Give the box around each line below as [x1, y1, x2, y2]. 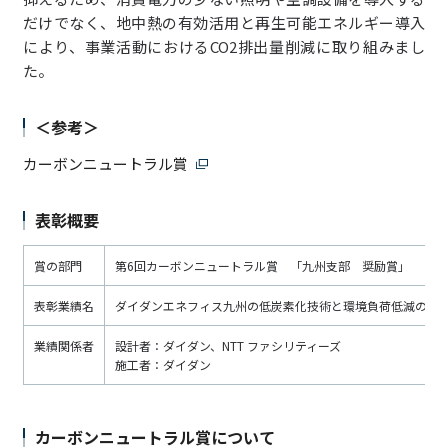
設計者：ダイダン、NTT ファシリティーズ [114, 336, 341, 354]
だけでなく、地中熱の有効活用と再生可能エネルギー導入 [22, 11, 426, 33]
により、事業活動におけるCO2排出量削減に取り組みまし [22, 35, 426, 57]
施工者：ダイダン [114, 355, 211, 373]
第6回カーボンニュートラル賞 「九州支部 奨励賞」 [114, 256, 410, 274]
